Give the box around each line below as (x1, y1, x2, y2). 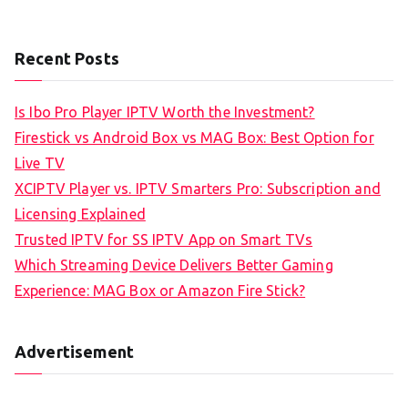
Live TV (15, 155, 66, 172)
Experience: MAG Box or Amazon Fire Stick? (15, 282, 306, 300)
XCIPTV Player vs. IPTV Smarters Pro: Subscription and (15, 180, 381, 198)
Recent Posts (15, 49, 119, 68)
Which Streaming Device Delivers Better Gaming (15, 257, 333, 274)
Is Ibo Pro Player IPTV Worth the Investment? (15, 104, 315, 121)
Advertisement (15, 342, 134, 362)
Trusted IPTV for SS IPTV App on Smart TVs (15, 231, 313, 249)
